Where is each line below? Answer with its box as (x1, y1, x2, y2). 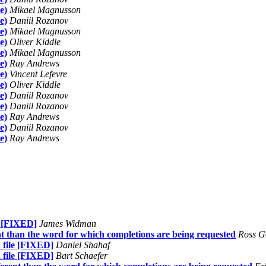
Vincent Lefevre (9, 68, 67, 79)
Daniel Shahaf (56, 239, 110, 250)
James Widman (39, 218, 96, 229)
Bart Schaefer (56, 250, 107, 261)
